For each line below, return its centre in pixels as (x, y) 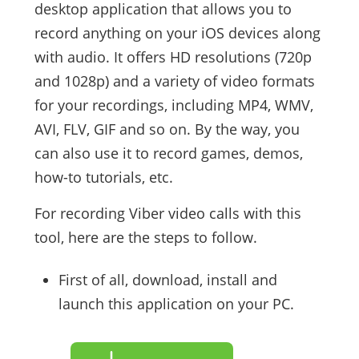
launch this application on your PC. (176, 304)
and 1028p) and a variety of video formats (174, 81)
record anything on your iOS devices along (177, 33)
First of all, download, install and (167, 280)
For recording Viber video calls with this (167, 214)
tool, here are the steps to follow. (145, 238)
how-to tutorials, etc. (103, 177)
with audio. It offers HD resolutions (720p (173, 57)
